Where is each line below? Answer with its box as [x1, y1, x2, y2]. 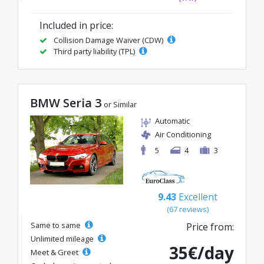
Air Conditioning [155, 129, 211, 140]
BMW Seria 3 [30, 95, 101, 111]
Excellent [178, 190, 217, 203]
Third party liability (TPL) [52, 46, 137, 57]
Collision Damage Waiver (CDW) [52, 35, 165, 46]
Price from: [186, 220, 234, 233]
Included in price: [39, 19, 113, 32]
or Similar [104, 99, 137, 110]
